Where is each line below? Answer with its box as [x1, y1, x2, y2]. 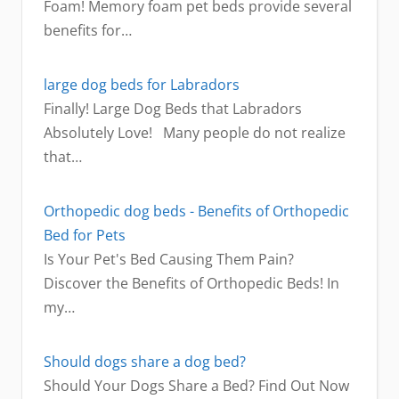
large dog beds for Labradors [44, 75, 240, 95]
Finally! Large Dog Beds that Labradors [44, 99, 302, 119]
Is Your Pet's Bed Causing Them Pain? [44, 249, 294, 270]
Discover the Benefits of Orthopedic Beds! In [44, 273, 339, 294]
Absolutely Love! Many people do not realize [44, 123, 346, 143]
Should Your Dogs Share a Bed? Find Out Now [44, 376, 349, 396]
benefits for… [44, 20, 132, 41]
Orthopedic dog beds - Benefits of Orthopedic [44, 201, 349, 222]
